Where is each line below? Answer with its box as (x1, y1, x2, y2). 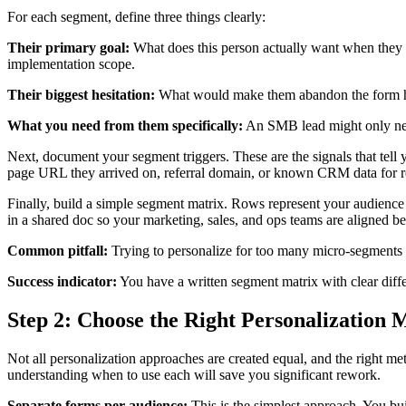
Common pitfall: (7, 242, 108, 258)
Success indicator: (7, 273, 117, 289)
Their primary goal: (7, 39, 130, 55)
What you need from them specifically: (7, 117, 243, 133)
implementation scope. (7, 55, 135, 72)
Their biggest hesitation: (7, 86, 155, 102)
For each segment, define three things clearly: (7, 8, 266, 24)
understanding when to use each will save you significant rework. (7, 366, 381, 382)
